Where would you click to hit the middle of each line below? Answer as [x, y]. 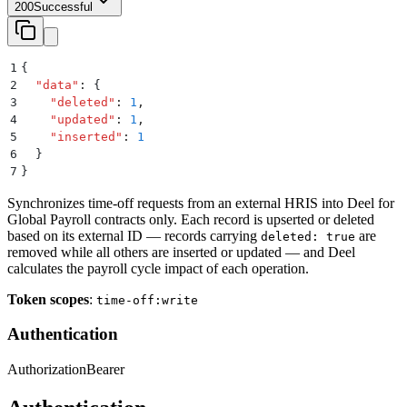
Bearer [105, 370]
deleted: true [308, 236]
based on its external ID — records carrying [134, 235]
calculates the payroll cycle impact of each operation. [158, 268]
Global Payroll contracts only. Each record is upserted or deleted [191, 219]
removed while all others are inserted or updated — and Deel [181, 252]
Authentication [63, 334]
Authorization [47, 370]
